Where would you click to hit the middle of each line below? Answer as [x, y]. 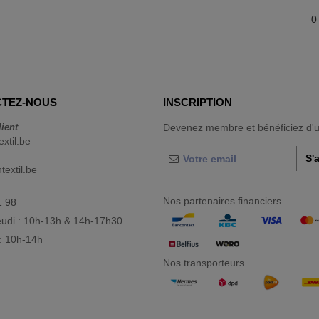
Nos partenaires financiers [222, 200]
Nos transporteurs [204, 262]
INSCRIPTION [198, 102]
